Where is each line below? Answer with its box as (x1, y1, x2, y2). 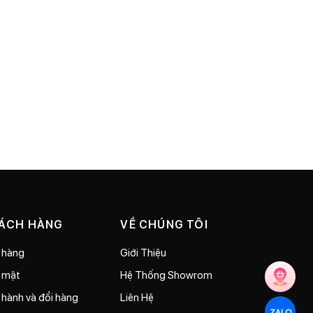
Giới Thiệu (120, 245, 167, 259)
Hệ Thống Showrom (120, 268, 213, 282)
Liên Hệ (120, 290, 154, 304)
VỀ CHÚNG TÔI (120, 217, 208, 231)
